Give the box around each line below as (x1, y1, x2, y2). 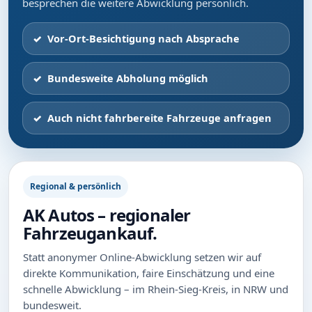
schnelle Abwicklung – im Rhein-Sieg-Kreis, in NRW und (23, 282, 288, 296)
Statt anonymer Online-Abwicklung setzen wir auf (23, 250, 261, 264)
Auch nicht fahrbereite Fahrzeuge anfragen (47, 111, 272, 125)
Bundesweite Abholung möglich (47, 71, 208, 85)
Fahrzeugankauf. (23, 221, 157, 244)
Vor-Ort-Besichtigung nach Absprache (47, 31, 240, 45)
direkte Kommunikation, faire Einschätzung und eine (23, 266, 274, 280)
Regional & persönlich (30, 180, 121, 192)
